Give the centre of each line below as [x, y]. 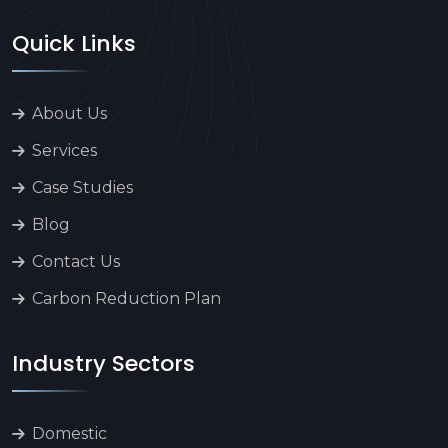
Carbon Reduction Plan [126, 299]
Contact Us [76, 262]
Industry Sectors [103, 363]
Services [64, 151]
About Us [69, 114]
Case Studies [82, 188]
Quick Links [74, 44]
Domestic [69, 433]
